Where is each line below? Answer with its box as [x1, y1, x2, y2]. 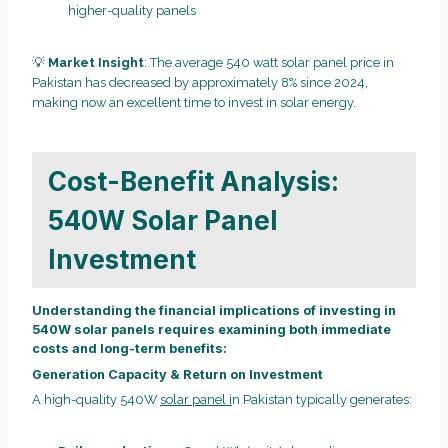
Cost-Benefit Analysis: [48, 165, 339, 197]
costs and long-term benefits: [32, 341, 227, 357]
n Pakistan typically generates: [232, 392, 412, 408]
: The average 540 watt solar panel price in [144, 55, 394, 71]
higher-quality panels [68, 3, 196, 19]
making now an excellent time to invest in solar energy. [32, 95, 356, 111]
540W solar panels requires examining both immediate [32, 322, 391, 338]
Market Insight [48, 55, 144, 71]
